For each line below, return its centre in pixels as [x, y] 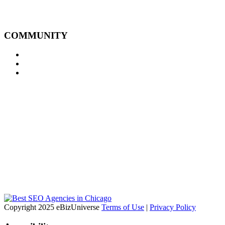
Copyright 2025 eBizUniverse [53, 207]
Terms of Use [123, 207]
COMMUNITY [36, 35]
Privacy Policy [173, 207]
